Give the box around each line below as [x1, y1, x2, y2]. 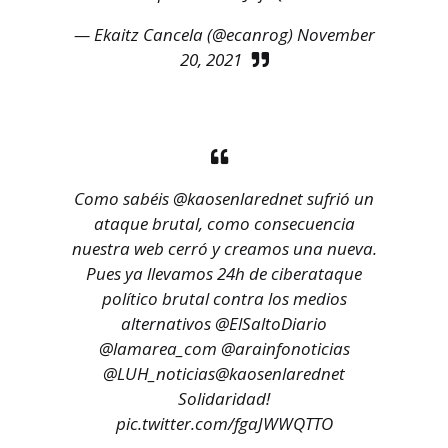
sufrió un [303, 187, 374, 211]
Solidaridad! [178, 387, 270, 411]
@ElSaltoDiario [215, 312, 327, 336]
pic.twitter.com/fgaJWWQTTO [115, 412, 333, 436]
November [296, 23, 375, 47]
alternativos [121, 312, 215, 336]
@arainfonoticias [220, 337, 350, 361]
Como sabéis [74, 187, 173, 211]
